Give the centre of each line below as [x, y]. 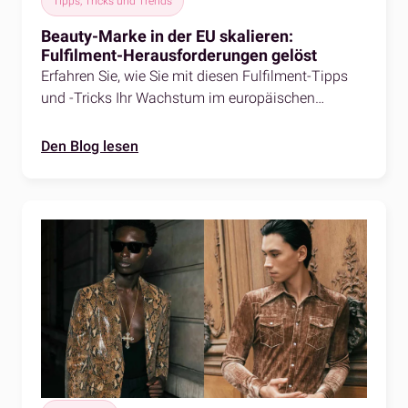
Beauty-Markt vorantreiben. [128, 119]
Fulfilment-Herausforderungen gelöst [179, 55]
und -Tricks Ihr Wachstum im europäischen [178, 97]
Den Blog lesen [90, 147]
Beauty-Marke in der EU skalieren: [167, 36]
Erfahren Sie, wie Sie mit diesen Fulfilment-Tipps [194, 76]
